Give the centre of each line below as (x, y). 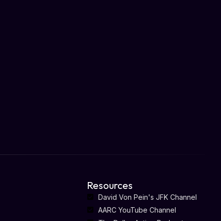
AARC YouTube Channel (137, 210)
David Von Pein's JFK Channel (147, 197)
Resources (110, 185)
